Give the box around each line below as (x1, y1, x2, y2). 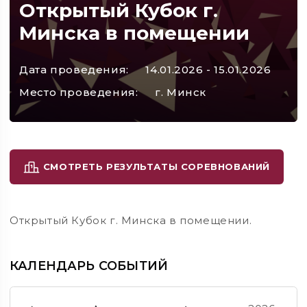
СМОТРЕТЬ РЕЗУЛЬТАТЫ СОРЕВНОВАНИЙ (40, 161, 270, 172)
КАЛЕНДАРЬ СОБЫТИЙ (10, 258, 169, 273)
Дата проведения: (19, 63, 129, 77)
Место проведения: (19, 86, 138, 99)
